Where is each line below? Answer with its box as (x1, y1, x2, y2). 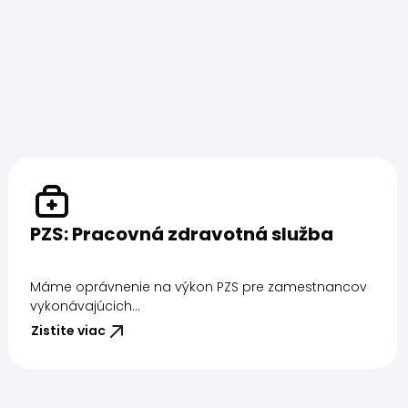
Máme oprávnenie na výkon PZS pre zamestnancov (30, 277, 368, 296)
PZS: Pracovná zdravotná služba (30, 220, 334, 247)
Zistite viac (31, 321, 107, 341)
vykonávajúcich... (30, 296, 141, 315)
